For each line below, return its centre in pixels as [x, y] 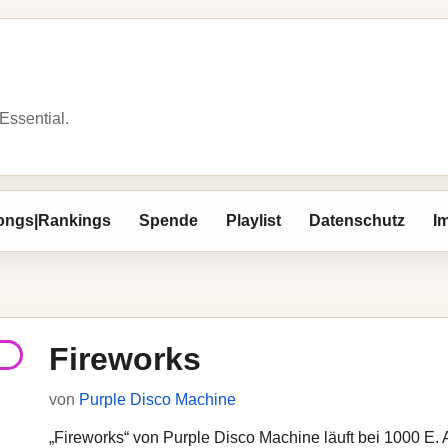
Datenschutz [357, 220]
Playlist [253, 220]
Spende [168, 220]
